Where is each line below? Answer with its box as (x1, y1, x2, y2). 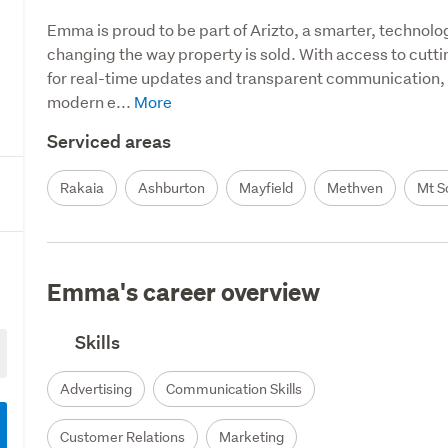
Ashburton (138, 179, 206, 197)
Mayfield (239, 179, 294, 197)
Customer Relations (60, 428, 186, 446)
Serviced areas (47, 130, 172, 153)
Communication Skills (166, 380, 303, 398)
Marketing (219, 428, 285, 446)
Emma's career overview (47, 275, 321, 307)
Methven (327, 179, 384, 197)
